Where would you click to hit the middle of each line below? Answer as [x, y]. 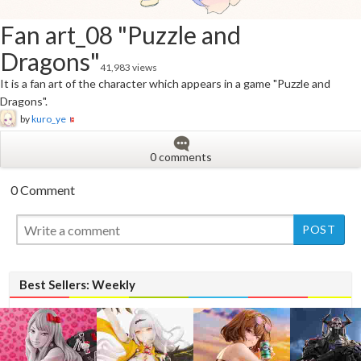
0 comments [180, 157]
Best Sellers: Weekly [77, 285]
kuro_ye [49, 119]
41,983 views [129, 68]
